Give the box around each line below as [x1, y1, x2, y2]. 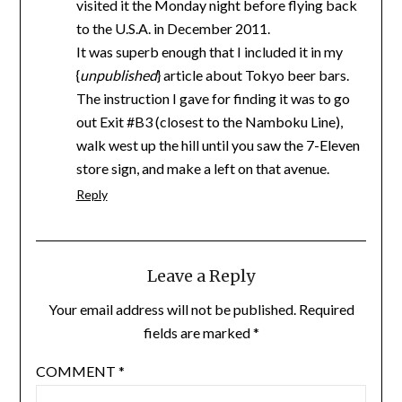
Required [298, 301, 354, 318]
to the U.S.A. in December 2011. [75, 20, 270, 37]
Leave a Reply [147, 266, 255, 286]
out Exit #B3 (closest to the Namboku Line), [75, 113, 343, 130]
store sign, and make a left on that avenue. [75, 160, 329, 177]
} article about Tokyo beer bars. [156, 66, 349, 83]
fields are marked [143, 324, 253, 341]
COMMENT [35, 363, 118, 380]
